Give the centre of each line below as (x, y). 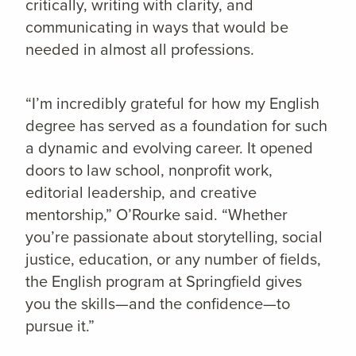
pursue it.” (60, 326)
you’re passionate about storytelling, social (174, 237)
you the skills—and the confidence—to (158, 304)
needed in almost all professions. (140, 50)
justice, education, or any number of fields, (173, 259)
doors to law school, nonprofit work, (149, 170)
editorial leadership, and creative (141, 193)
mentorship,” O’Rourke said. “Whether (157, 215)
